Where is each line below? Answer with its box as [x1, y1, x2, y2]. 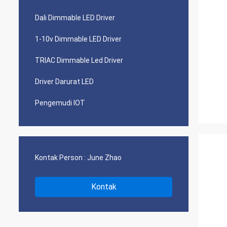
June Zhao [87, 154, 122, 162]
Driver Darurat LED [35, 78, 94, 86]
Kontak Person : [35, 154, 86, 162]
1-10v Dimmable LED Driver [35, 35, 122, 43]
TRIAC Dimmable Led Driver [35, 56, 123, 64]
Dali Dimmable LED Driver [35, 14, 115, 22]
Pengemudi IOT [35, 99, 85, 107]
